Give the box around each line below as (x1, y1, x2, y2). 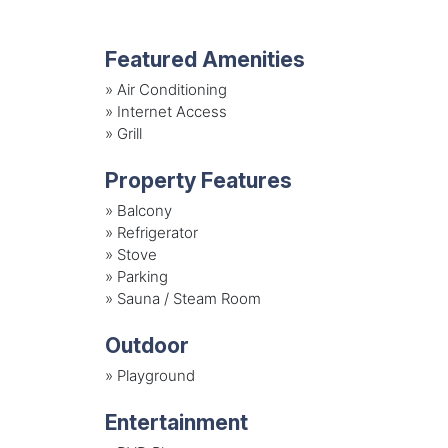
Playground (116, 366, 195, 386)
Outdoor (104, 331, 189, 358)
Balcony (116, 201, 172, 221)
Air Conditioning (116, 80, 227, 100)
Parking (116, 267, 168, 287)
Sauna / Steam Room (116, 289, 261, 309)
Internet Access (116, 102, 227, 122)
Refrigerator (116, 223, 198, 243)
